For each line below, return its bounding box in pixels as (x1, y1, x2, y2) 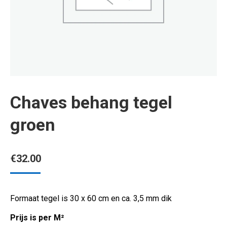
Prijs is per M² (10, 213, 64, 222)
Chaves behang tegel (10, 92, 172, 112)
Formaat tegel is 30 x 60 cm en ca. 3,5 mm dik (10, 194, 172, 203)
